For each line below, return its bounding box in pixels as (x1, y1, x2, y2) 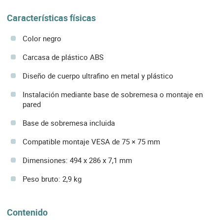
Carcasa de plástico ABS (23, 52, 104, 62)
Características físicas (7, 12, 96, 24)
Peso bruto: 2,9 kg (23, 173, 82, 184)
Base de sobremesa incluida (23, 117, 115, 128)
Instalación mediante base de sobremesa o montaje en (23, 89, 203, 99)
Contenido (7, 206, 48, 218)
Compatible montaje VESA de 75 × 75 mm (23, 136, 160, 146)
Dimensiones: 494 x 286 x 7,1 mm (23, 155, 132, 165)
